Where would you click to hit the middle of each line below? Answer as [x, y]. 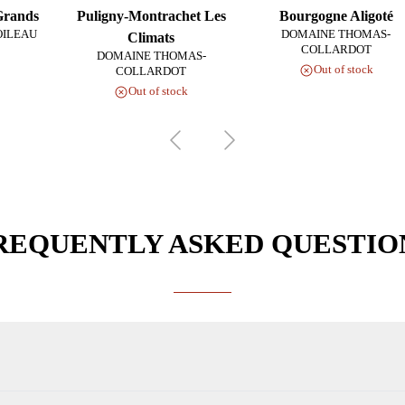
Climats [151, 38]
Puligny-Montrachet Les [151, 16]
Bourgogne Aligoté [336, 16]
